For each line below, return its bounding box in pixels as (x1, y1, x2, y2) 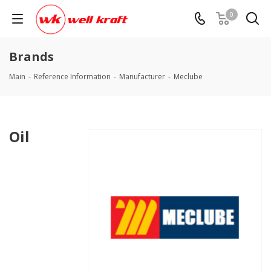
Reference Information (34, 71, 111, 82)
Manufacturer (119, 71, 165, 82)
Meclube (174, 71, 203, 82)
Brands (9, 48, 54, 65)
